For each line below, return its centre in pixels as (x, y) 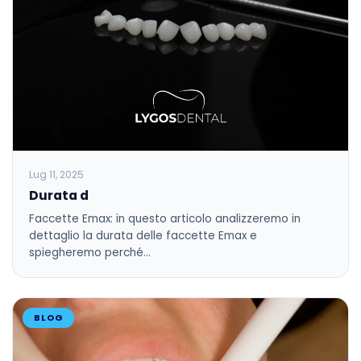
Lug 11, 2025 (56, 174)
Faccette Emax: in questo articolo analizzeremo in (165, 218)
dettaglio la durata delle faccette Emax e (143, 235)
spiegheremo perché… (90, 252)
